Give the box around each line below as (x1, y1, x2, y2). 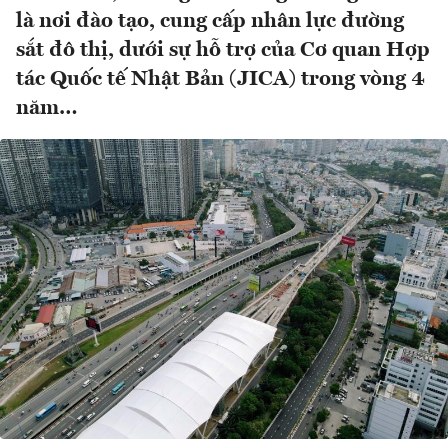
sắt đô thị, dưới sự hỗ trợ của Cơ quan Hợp (16, 40, 430, 62)
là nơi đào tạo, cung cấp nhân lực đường (16, 11, 404, 33)
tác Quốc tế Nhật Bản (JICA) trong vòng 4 (16, 69, 425, 91)
